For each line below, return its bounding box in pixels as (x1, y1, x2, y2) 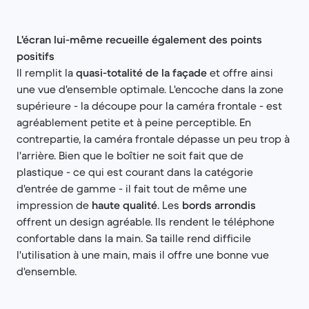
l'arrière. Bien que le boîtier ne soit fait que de (17, 148, 243, 162)
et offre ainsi (207, 66, 273, 79)
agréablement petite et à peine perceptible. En (17, 115, 251, 129)
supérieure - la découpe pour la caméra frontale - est (17, 99, 282, 112)
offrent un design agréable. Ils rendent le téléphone (17, 215, 275, 228)
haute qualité (92, 198, 157, 212)
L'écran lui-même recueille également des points (17, 32, 262, 46)
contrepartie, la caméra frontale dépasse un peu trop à (17, 132, 290, 146)
